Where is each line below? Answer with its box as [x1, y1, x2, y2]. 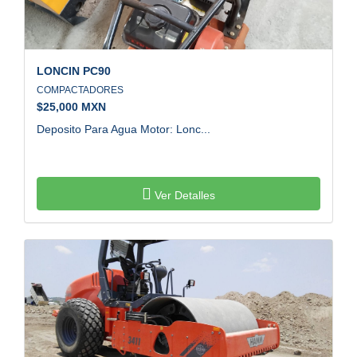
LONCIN [37, 64, 80, 77]
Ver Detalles [151, 188, 215, 202]
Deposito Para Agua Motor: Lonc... [37, 122, 210, 135]
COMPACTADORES [37, 84, 128, 96]
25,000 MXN [43, 100, 106, 113]
